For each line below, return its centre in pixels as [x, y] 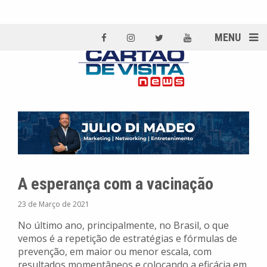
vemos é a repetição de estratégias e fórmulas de [128, 239]
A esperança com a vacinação [116, 184]
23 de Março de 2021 [54, 204]
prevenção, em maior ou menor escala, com [115, 252]
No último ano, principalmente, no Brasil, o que [123, 226]
